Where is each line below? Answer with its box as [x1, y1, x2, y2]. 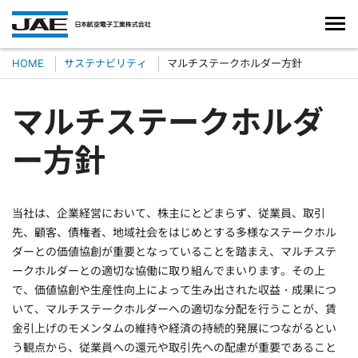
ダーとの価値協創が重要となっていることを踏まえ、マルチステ [12, 245, 336, 258]
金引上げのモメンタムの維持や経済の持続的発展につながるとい [12, 321, 336, 335]
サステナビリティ [64, 57, 147, 70]
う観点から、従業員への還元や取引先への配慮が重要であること [12, 340, 336, 354]
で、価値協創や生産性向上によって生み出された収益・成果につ [12, 283, 336, 296]
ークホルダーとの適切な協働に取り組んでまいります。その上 [12, 264, 325, 277]
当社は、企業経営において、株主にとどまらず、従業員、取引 [12, 206, 325, 220]
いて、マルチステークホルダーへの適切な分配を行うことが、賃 [12, 302, 336, 316]
